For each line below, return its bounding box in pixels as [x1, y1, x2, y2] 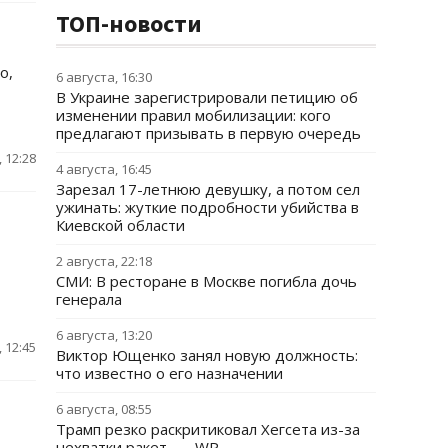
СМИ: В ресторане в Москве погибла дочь [56, 271, 357, 291]
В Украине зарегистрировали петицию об [56, 87, 358, 107]
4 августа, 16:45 [56, 160, 152, 178]
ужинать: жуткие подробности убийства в [56, 197, 359, 217]
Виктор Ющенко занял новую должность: [56, 345, 358, 365]
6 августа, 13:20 [56, 326, 152, 344]
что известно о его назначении [56, 363, 283, 383]
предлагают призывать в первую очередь [56, 123, 361, 143]
